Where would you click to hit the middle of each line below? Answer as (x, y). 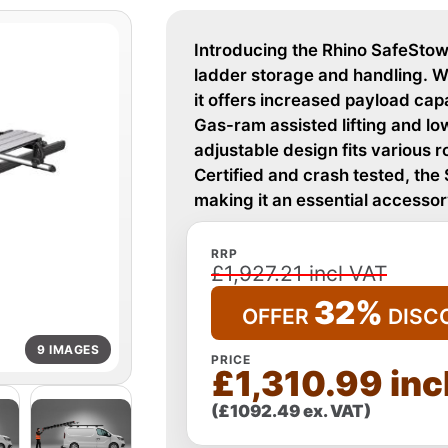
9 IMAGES (68, 349)
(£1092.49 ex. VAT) (291, 411)
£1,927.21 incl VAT (299, 273)
